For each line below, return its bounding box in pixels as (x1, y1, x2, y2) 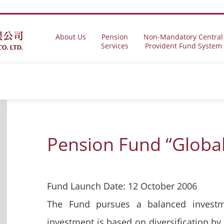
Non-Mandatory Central (143, 31, 223, 41)
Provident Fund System (144, 40, 222, 50)
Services (101, 40, 128, 50)
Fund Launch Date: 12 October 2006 (47, 179, 197, 192)
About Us (55, 31, 86, 41)
